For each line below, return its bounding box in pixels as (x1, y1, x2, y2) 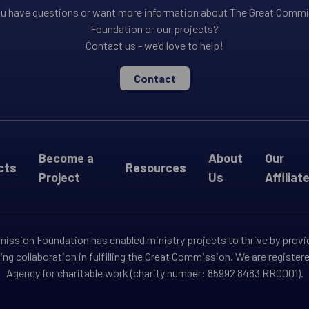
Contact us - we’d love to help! (86, 39, 223, 52)
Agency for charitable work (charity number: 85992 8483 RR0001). (6, 266, 303, 279)
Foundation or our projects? (90, 22, 219, 35)
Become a (38, 150, 94, 166)
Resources (125, 160, 186, 175)
